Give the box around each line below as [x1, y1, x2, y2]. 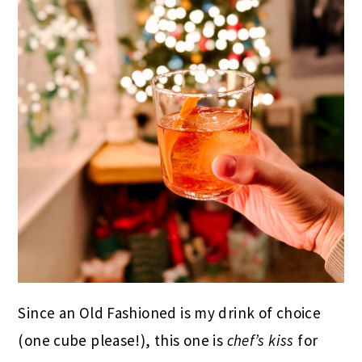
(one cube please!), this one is [18, 330, 227, 351]
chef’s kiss [226, 330, 294, 351]
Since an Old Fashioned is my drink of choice [18, 303, 322, 323]
